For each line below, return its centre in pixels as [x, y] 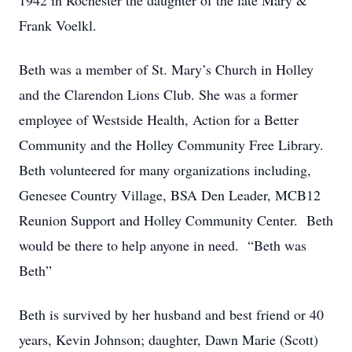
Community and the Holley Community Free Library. [174, 145]
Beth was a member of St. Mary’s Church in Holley [166, 69]
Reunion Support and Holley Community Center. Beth [176, 220]
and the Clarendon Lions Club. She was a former [158, 94]
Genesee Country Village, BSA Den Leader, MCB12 [170, 195]
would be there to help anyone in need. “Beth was [163, 245]
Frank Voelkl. [58, 25]
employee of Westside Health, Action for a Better [159, 119]
